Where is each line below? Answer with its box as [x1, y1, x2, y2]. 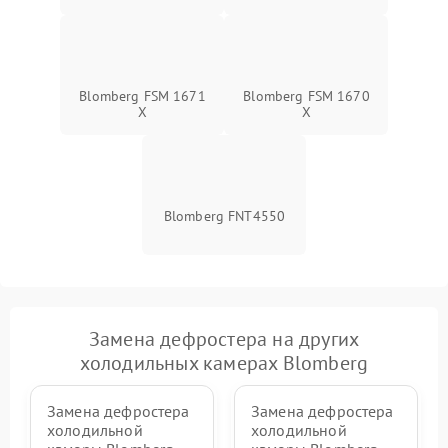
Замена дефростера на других [88, 326, 360, 353]
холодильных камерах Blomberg [79, 350, 369, 377]
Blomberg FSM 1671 [79, 87, 206, 106]
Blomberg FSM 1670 [243, 87, 370, 106]
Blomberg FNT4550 [163, 207, 286, 226]
